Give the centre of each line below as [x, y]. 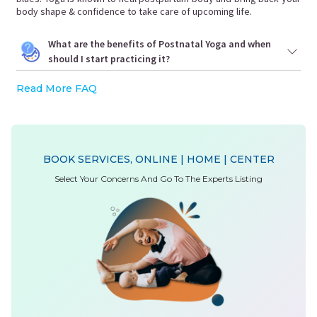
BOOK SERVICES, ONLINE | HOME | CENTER [158, 159]
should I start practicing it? [109, 59]
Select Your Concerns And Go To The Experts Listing [158, 179]
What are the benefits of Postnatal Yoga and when [160, 44]
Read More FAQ [57, 88]
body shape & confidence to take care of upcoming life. [134, 11]
